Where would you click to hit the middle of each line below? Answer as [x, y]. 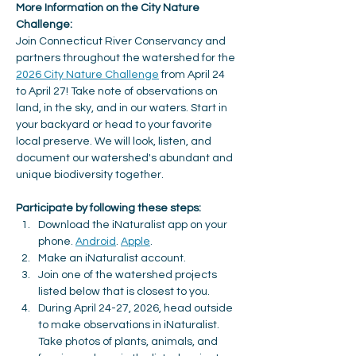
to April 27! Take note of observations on [118, 91]
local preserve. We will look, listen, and [115, 141]
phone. [57, 242]
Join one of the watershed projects [129, 275]
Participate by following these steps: [110, 208]
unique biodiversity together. [90, 175]
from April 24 [193, 75]
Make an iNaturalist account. [113, 258]
